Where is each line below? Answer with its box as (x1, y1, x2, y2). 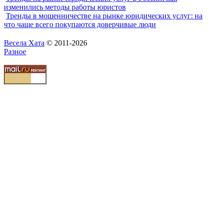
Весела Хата (4, 39, 45, 47)
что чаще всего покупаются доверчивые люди (4, 20, 156, 29)
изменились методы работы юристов (4, 3, 126, 12)
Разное (4, 47, 26, 56)
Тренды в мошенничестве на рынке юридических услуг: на (6, 12, 202, 20)
